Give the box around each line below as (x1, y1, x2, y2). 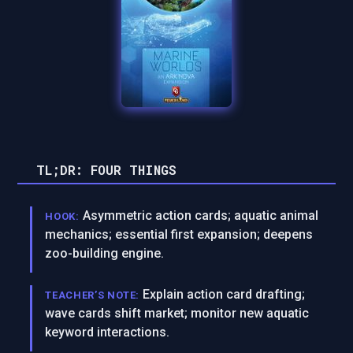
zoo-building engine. (45, 246, 165, 261)
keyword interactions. (45, 325, 170, 340)
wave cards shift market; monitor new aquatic (45, 306, 310, 321)
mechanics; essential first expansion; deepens (45, 227, 314, 242)
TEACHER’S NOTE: (45, 289, 140, 301)
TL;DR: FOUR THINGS (36, 162, 177, 178)
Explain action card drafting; (143, 287, 306, 302)
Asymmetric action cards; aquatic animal (82, 208, 318, 223)
